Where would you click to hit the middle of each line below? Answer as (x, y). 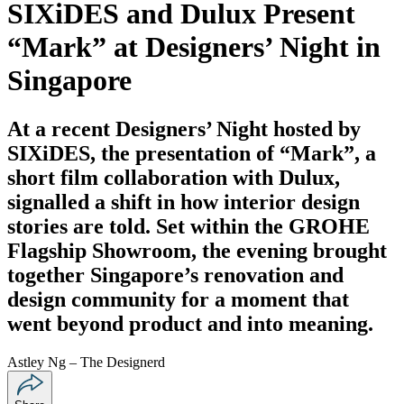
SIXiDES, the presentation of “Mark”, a (192, 153)
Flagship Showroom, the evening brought (197, 250)
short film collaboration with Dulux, (174, 177)
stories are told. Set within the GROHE (188, 226)
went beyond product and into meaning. (190, 323)
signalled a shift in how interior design (184, 202)
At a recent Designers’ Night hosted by (184, 129)
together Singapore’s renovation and (175, 275)
